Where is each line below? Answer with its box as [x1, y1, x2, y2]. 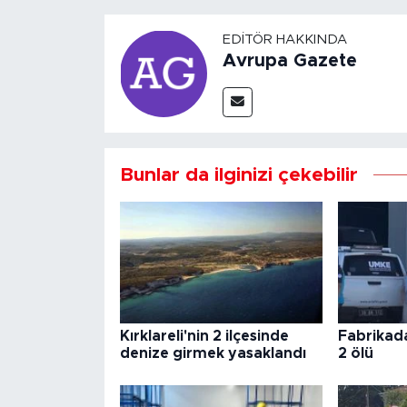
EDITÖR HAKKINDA [222, 33, 347, 47]
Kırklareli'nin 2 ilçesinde [119, 328, 289, 343]
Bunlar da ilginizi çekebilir [119, 165, 358, 185]
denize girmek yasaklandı [119, 345, 306, 361]
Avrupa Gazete [222, 52, 357, 71]
